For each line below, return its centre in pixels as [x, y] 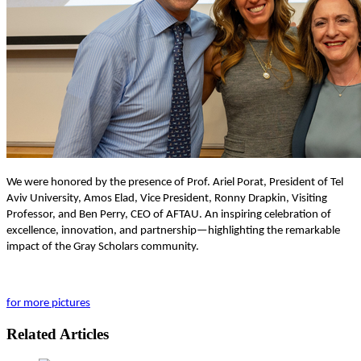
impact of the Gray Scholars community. [103, 247]
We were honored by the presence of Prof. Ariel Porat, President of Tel [175, 182]
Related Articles [58, 334]
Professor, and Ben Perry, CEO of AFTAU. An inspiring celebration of [169, 214]
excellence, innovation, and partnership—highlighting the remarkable [173, 230]
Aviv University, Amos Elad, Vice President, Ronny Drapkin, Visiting [167, 198]
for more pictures [48, 303]
